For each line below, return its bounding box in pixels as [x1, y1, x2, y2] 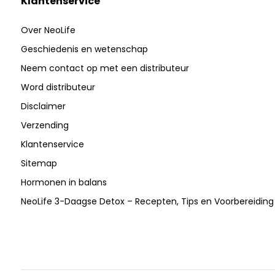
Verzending [20, 119, 69, 132]
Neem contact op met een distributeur [20, 62, 189, 75]
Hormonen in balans [20, 176, 107, 189]
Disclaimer [20, 100, 66, 113]
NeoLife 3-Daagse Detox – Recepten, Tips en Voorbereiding [20, 195, 274, 208]
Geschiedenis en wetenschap [20, 43, 148, 56]
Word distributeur [20, 81, 95, 94]
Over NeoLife [20, 24, 76, 37]
